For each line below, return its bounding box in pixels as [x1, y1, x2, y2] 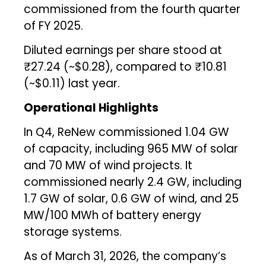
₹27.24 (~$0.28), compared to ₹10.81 [24, 58, 227, 75]
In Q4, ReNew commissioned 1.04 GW [24, 123, 230, 140]
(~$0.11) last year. [24, 75, 121, 91]
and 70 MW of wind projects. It [24, 157, 193, 173]
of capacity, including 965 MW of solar [24, 140, 239, 157]
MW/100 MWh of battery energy [24, 207, 202, 223]
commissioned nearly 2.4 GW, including [24, 173, 242, 190]
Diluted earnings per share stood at [24, 42, 223, 58]
